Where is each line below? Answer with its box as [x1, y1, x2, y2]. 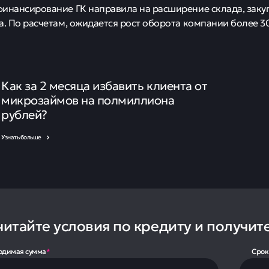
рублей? [1, 104, 47, 124]
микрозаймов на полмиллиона [1, 90, 175, 109]
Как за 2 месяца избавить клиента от [1, 76, 208, 95]
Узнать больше [1, 132, 43, 142]
